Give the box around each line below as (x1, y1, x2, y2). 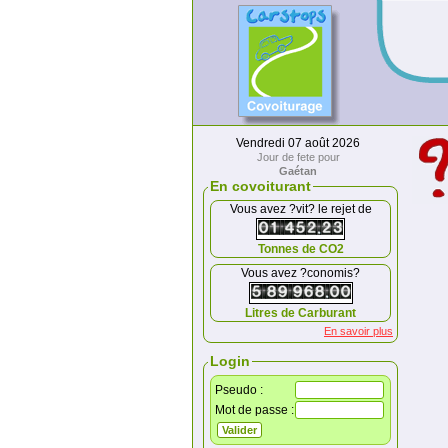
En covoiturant (210, 178, 311, 194)
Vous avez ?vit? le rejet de (229, 202, 372, 216)
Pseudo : (215, 383, 263, 397)
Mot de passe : (215, 403, 294, 417)
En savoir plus (324, 325, 393, 337)
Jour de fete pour (256, 151, 340, 163)
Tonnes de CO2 (257, 242, 344, 256)
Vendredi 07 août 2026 (236, 136, 360, 150)
